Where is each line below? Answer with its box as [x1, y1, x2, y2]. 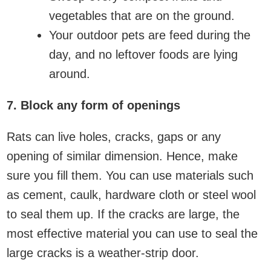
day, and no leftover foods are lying [49, 47, 238, 61]
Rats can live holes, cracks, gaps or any [7, 129, 221, 143]
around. [49, 67, 90, 80]
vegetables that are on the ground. [49, 8, 235, 22]
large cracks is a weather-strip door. [7, 246, 199, 260]
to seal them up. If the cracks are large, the [7, 207, 240, 221]
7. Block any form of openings [7, 98, 180, 112]
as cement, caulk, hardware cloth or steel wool [7, 188, 256, 201]
